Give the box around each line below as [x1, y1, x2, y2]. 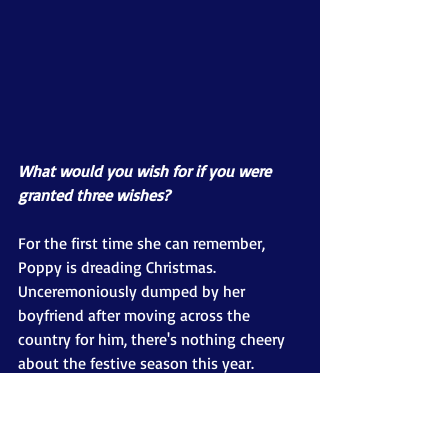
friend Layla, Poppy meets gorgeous [18, 424, 268, 445]
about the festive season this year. [18, 352, 254, 373]
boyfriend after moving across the [18, 304, 254, 325]
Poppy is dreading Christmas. [18, 256, 220, 277]
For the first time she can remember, [18, 232, 269, 253]
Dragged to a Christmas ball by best [18, 400, 266, 421]
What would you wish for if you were [18, 160, 275, 181]
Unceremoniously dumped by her [18, 280, 249, 301]
